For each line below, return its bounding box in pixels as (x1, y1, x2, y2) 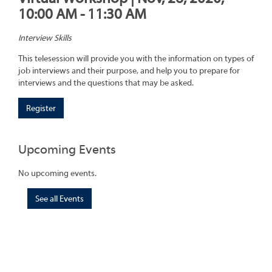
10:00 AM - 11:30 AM (18, 6, 146, 22)
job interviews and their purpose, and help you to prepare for (18, 66, 240, 76)
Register (26, 104, 56, 114)
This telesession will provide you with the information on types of (18, 54, 254, 64)
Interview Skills (18, 33, 72, 44)
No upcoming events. (18, 168, 97, 178)
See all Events (35, 194, 84, 204)
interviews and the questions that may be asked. (18, 78, 194, 89)
